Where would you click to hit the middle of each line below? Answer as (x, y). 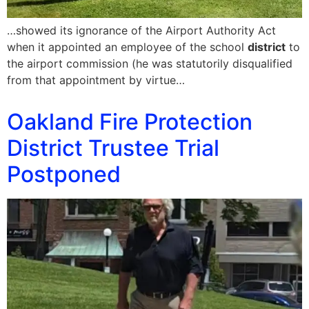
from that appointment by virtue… (96, 80)
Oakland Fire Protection (130, 122)
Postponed (64, 175)
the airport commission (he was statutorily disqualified (150, 64)
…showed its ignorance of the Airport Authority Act (141, 31)
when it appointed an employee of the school (127, 47)
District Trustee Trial (113, 148)
